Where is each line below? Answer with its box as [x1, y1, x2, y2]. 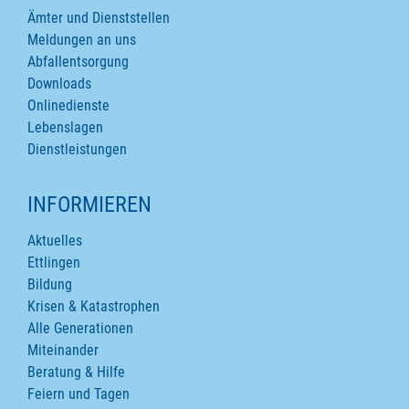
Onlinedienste [27, 97, 110, 115]
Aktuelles [27, 232, 82, 250]
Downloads [27, 75, 91, 93]
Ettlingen [27, 254, 80, 272]
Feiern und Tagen [27, 385, 130, 404]
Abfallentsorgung [27, 53, 129, 71]
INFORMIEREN [27, 192, 152, 218]
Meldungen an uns [27, 31, 136, 49]
